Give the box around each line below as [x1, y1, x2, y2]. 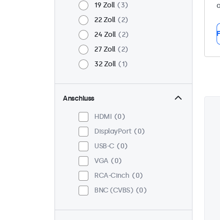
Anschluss [63, 94, 94, 103]
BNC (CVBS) [94, 186, 133, 195]
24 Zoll [94, 30, 116, 39]
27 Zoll [94, 45, 115, 54]
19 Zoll [94, 1, 115, 10]
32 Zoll [94, 60, 116, 69]
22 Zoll [94, 16, 115, 25]
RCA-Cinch [94, 171, 130, 180]
